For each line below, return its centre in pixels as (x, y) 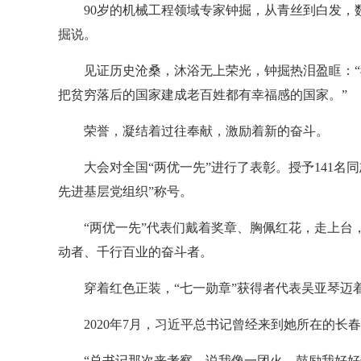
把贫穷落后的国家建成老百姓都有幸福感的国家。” (203, 95)
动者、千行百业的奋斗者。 (135, 252)
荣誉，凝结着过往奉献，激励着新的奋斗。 (206, 131)
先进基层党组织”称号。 (125, 191)
